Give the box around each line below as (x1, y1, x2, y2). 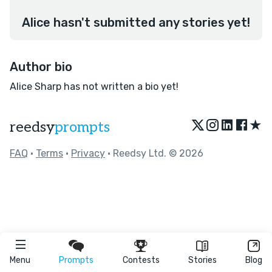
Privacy (71, 148, 105, 159)
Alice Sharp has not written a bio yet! (10, 81, 178, 92)
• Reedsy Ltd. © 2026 (105, 148, 203, 159)
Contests (122, 255, 160, 265)
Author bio (10, 59, 72, 74)
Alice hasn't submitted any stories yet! (22, 15, 250, 30)
